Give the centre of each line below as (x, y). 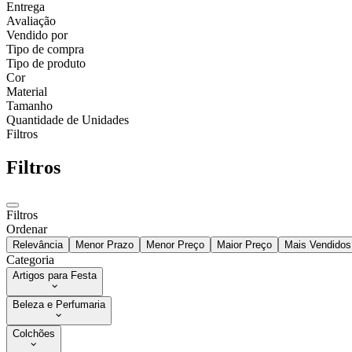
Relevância (38, 245)
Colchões (34, 334)
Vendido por (37, 35)
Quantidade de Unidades (68, 120)
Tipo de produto (46, 64)
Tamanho (29, 106)
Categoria (30, 260)
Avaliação (31, 21)
